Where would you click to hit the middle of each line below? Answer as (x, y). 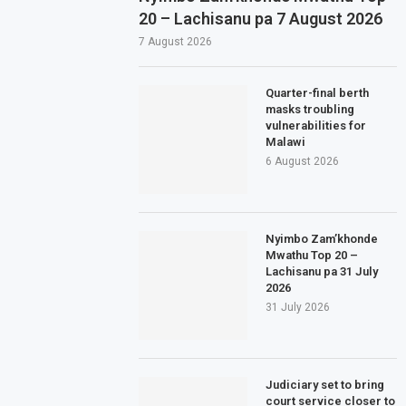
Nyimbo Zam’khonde (322, 238)
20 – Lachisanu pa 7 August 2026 (261, 18)
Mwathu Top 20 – (312, 255)
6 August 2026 (303, 161)
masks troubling (310, 109)
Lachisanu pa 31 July (322, 271)
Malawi (286, 141)
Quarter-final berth (318, 92)
